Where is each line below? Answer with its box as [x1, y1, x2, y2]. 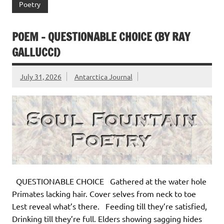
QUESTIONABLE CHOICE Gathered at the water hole [12, 176, 206, 186]
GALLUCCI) [12, 44, 60, 60]
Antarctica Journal [74, 71, 132, 81]
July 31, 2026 [20, 71, 61, 81]
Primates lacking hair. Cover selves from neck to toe [12, 188, 196, 199]
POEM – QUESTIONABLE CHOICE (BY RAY [12, 28, 190, 44]
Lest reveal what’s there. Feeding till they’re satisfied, [12, 201, 207, 211]
